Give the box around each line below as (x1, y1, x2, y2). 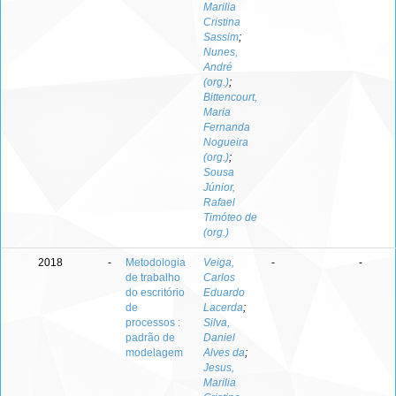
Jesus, (203, 362, 234, 374)
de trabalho (126, 271, 180, 284)
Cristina (203, 16, 240, 28)
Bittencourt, (203, 91, 257, 103)
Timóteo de (203, 211, 257, 224)
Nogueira (203, 136, 248, 148)
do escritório (126, 286, 185, 299)
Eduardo (203, 286, 245, 299)
